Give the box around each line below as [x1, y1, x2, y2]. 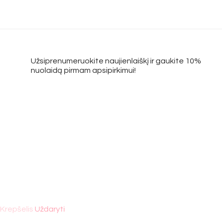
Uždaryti [35, 205, 65, 213]
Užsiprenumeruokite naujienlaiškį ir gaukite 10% [31, 57, 201, 65]
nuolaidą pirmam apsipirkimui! [31, 66, 136, 74]
